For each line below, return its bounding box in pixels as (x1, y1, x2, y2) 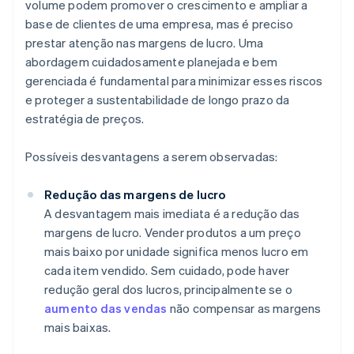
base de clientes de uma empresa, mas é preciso (25, 16, 294, 32)
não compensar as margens (167, 300, 322, 317)
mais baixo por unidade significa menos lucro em (44, 243, 309, 260)
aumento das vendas (44, 300, 168, 317)
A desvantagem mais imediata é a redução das (44, 205, 300, 222)
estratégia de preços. (25, 111, 145, 127)
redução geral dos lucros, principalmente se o (44, 281, 293, 298)
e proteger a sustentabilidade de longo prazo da (25, 92, 290, 108)
